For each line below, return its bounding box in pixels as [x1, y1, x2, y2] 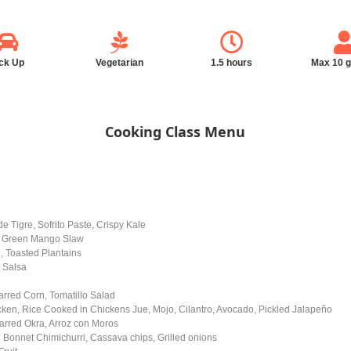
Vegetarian [95, 57, 143, 68]
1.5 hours [211, 57, 253, 68]
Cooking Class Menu [105, 122, 246, 141]
